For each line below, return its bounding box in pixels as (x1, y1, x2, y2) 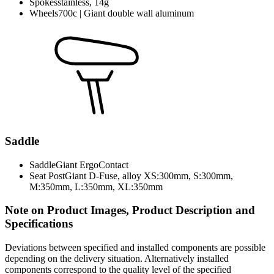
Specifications (5, 217, 73, 231)
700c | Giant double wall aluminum (58, 8, 194, 19)
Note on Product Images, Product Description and (5, 204, 255, 217)
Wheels (29, 8, 58, 19)
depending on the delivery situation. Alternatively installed (5, 253, 229, 264)
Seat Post (29, 170, 65, 181)
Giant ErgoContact (56, 159, 128, 170)
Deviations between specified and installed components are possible (5, 242, 265, 253)
